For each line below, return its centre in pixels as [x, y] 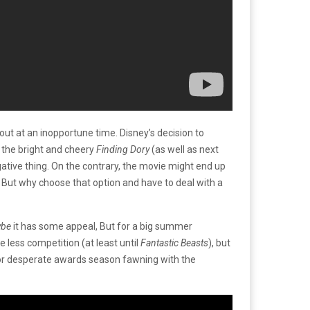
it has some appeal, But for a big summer [103, 226]
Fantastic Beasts [174, 243]
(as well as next [185, 149]
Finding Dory [124, 149]
